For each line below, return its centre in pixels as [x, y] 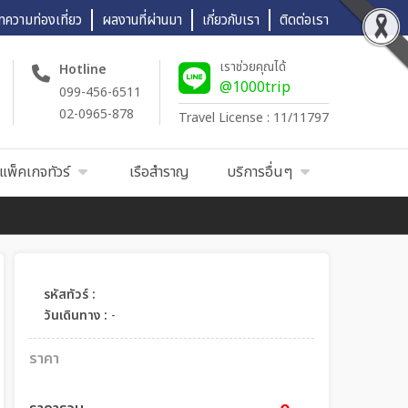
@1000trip [255, 87]
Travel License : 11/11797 [254, 117]
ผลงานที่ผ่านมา [142, 20]
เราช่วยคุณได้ [253, 66]
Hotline [83, 69]
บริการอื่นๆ [260, 172]
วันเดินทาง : [76, 316]
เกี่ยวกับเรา [231, 20]
